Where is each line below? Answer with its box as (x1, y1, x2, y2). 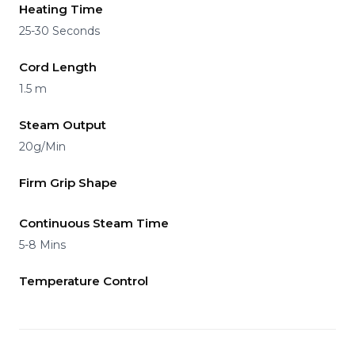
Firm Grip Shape (19, 174, 117, 190)
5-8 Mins (19, 237, 66, 252)
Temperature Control (19, 273, 148, 288)
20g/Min (19, 139, 66, 154)
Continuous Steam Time (19, 215, 169, 231)
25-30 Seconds (19, 23, 100, 38)
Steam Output (19, 116, 106, 132)
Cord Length (19, 59, 97, 74)
